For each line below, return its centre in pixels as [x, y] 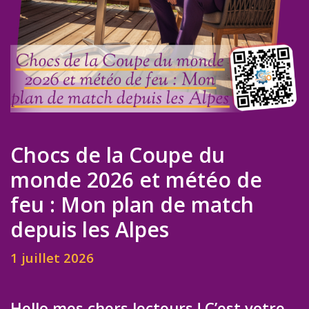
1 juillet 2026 [52, 258]
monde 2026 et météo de [136, 180]
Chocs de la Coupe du [118, 155]
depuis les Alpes [90, 229]
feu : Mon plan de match [132, 205]
